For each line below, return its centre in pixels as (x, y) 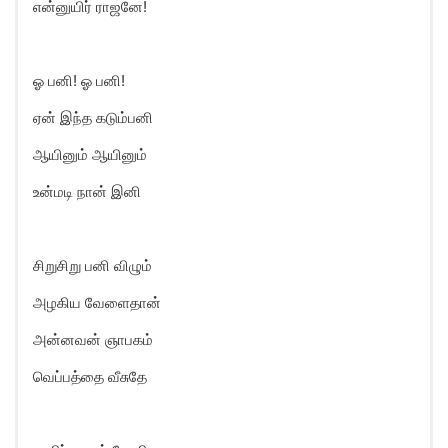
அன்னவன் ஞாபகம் (93, 339)
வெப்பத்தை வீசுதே (90, 376)
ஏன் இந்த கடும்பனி (93, 117)
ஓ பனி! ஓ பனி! (79, 80)
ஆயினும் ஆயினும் (90, 154)
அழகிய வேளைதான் (97, 302)
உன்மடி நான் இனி (87, 191)
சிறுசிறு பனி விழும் (92, 265)
